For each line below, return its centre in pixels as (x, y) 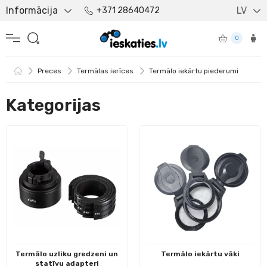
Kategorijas (53, 105)
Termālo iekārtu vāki (200, 254)
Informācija (32, 10)
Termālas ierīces (105, 71)
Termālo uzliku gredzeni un (67, 254)
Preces (49, 71)
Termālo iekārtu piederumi (194, 71)
